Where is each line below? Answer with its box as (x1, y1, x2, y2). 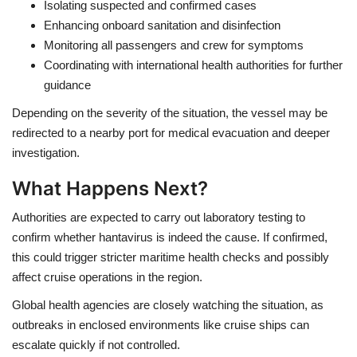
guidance (44, 78, 91, 92)
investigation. (12, 146, 80, 159)
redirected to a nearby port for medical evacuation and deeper (12, 126, 330, 139)
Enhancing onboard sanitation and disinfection (44, 18, 280, 32)
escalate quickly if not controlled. (12, 338, 180, 351)
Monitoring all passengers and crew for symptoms (44, 38, 304, 52)
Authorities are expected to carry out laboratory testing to (12, 210, 305, 224)
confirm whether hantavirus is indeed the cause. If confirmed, (12, 230, 328, 244)
